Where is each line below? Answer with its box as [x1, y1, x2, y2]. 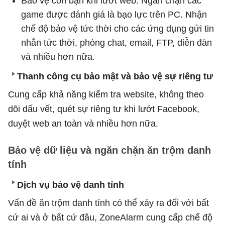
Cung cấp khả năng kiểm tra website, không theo [8, 89, 204, 99]
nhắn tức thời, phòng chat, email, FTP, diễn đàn [21, 37, 212, 48]
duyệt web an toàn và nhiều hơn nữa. [8, 118, 158, 129]
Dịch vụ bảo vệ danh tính [17, 179, 124, 190]
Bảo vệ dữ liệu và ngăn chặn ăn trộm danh [8, 144, 211, 156]
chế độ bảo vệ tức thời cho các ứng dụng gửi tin [21, 23, 214, 34]
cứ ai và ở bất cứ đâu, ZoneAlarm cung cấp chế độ [8, 212, 212, 222]
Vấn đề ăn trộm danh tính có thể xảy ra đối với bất [8, 197, 209, 208]
